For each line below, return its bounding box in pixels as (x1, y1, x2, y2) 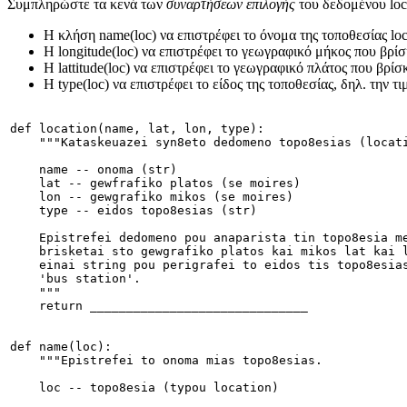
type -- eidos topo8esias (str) (10, 203, 257, 218)
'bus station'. (10, 272, 141, 286)
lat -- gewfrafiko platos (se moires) (10, 176, 301, 191)
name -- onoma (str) (10, 163, 177, 177)
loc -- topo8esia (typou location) (10, 381, 279, 395)
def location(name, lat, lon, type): (10, 122, 264, 136)
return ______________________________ (10, 299, 308, 313)
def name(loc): (10, 340, 112, 354)
